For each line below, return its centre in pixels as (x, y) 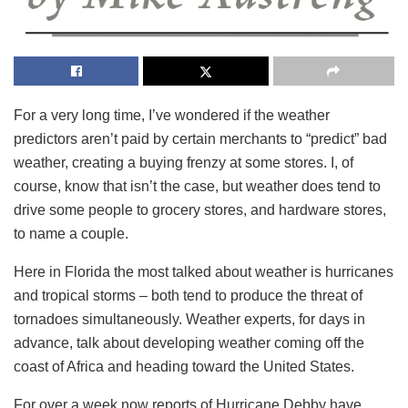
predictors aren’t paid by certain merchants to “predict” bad (200, 138)
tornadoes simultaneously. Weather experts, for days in (189, 319)
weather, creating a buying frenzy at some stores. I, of (184, 162)
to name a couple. (71, 233)
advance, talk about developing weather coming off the (189, 342)
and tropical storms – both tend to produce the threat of (188, 295)
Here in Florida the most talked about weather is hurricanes (204, 271)
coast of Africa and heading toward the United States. (184, 366)
